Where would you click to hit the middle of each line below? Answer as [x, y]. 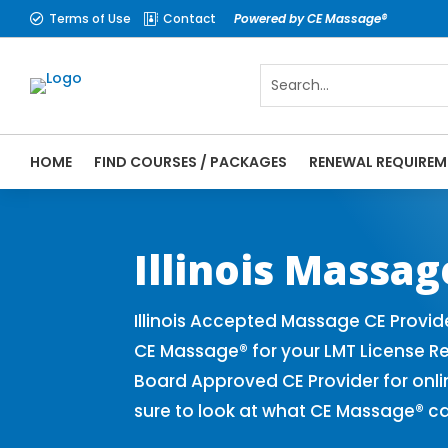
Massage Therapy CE [211, 222]
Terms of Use [90, 18]
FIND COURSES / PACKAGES [190, 161]
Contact [189, 18]
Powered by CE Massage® [310, 18]
